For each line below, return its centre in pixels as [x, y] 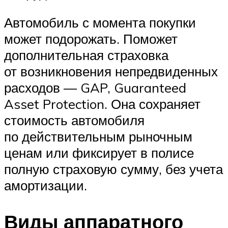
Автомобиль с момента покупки [100, 22]
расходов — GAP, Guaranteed [95, 87]
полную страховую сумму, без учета [113, 169]
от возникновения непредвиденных [111, 71]
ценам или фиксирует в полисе [99, 152]
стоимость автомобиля [74, 120]
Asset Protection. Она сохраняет [102, 104]
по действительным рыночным [98, 136]
